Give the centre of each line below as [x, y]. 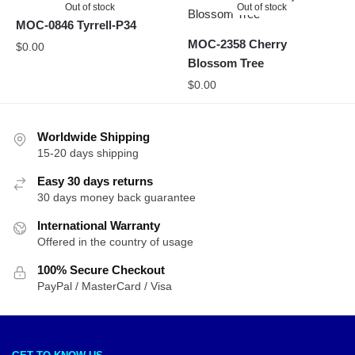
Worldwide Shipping [94, 137]
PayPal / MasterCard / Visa [105, 286]
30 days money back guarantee [116, 198]
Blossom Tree [226, 63]
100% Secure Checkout [101, 270]
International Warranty [99, 226]
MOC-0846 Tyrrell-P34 [76, 25]
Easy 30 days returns [95, 181]
